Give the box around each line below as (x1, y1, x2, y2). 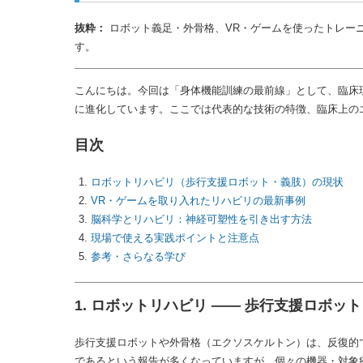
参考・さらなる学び (91, 250, 186, 263)
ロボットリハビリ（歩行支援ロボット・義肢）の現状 (91, 175, 344, 188)
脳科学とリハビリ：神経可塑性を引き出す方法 (91, 212, 312, 225)
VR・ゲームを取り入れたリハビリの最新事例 (91, 194, 305, 207)
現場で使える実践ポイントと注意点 (91, 231, 259, 244)
